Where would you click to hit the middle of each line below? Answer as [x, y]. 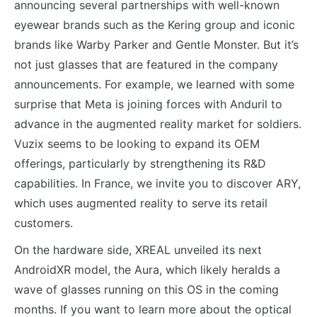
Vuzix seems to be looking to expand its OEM [137, 144]
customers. [44, 223]
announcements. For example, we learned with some [154, 84]
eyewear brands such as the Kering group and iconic [155, 25]
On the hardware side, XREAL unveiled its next [138, 250]
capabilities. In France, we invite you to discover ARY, [157, 183]
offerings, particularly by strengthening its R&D [140, 163]
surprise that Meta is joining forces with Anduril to [148, 104]
